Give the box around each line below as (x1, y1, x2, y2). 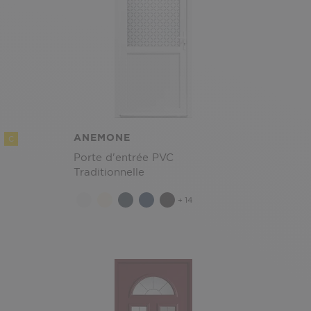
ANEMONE (74, 131, 131, 144)
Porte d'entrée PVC (74, 151, 174, 164)
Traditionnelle (74, 165, 144, 178)
